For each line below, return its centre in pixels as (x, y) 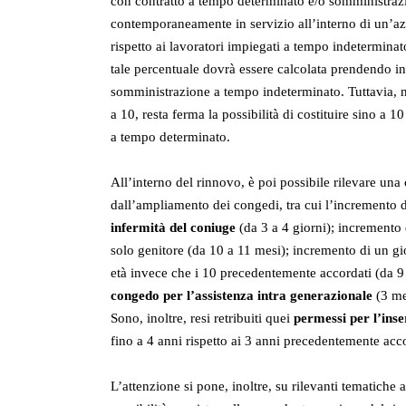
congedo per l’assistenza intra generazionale (242, 296)
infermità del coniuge (173, 228)
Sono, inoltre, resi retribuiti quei (202, 319)
